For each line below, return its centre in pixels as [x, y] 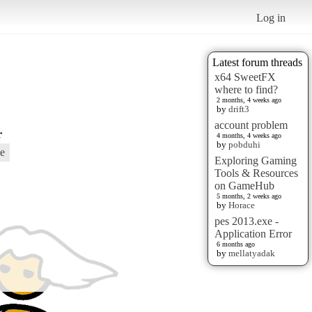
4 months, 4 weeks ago [249, 135]
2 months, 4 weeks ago [249, 100]
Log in [271, 17]
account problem [251, 125]
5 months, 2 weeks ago [249, 196]
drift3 [239, 109]
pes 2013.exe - [247, 221]
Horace [242, 205]
